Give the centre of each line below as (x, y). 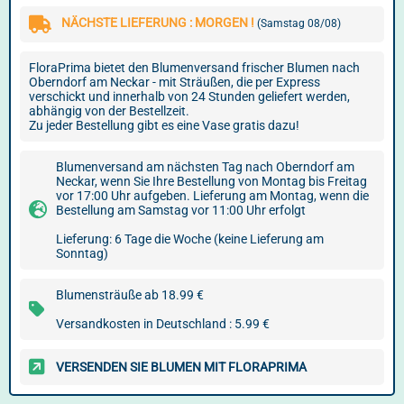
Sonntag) (82, 253)
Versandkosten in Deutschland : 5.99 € (163, 324)
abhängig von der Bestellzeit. (109, 111)
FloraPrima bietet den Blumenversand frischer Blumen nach (194, 68)
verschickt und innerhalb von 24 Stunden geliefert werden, (189, 96)
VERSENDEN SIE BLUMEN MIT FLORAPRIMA (181, 367)
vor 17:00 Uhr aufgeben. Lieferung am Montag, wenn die (212, 196)
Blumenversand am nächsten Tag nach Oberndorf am (205, 167)
